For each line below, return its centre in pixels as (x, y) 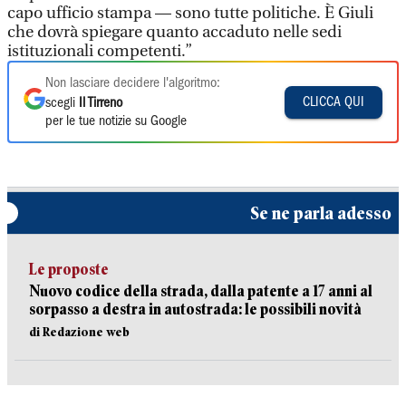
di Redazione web (79, 332)
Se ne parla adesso (321, 213)
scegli (62, 103)
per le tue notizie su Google (116, 121)
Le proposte (69, 270)
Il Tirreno (101, 103)
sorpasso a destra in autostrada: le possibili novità (195, 309)
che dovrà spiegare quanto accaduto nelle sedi (174, 32)
